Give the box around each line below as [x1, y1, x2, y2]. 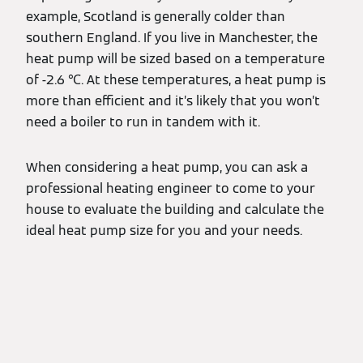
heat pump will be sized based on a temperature [26, 50, 325, 68]
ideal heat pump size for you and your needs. [26, 222, 302, 240]
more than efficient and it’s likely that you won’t [26, 92, 320, 110]
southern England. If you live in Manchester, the [26, 29, 318, 47]
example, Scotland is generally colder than [26, 8, 285, 26]
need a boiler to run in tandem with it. [26, 113, 260, 131]
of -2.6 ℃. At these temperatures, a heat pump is [26, 71, 326, 89]
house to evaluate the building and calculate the [26, 201, 324, 219]
